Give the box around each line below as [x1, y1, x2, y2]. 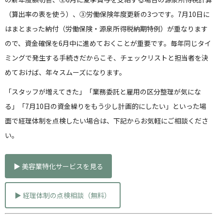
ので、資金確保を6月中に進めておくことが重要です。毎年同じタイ [5, 38, 211, 48]
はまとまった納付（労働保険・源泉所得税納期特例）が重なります [5, 24, 208, 33]
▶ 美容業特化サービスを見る [14, 161, 103, 171]
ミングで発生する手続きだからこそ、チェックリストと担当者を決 [5, 53, 208, 62]
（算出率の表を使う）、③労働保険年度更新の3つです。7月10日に [5, 9, 210, 19]
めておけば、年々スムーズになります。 [5, 67, 126, 77]
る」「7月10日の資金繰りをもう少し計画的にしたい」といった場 [5, 101, 206, 111]
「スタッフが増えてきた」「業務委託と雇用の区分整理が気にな [5, 87, 201, 96]
